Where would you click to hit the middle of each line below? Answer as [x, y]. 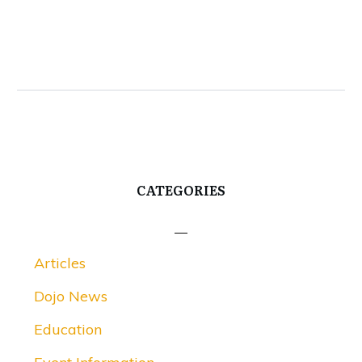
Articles [60, 263]
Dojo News [71, 297]
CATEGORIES [181, 190]
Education [68, 330]
